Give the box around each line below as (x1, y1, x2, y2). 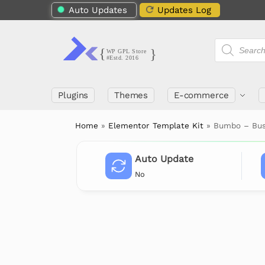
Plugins (58, 90, 89, 101)
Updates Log (157, 5, 211, 15)
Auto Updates (69, 5, 127, 15)
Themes (114, 90, 148, 101)
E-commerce (173, 90, 229, 101)
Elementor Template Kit (108, 121, 204, 130)
